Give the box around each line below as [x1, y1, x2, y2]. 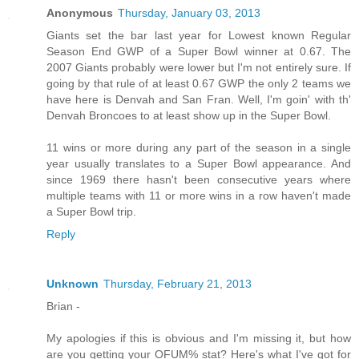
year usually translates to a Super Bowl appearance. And [46, 156, 351, 170]
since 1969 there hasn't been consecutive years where [46, 172, 351, 186]
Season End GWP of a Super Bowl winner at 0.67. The [46, 44, 351, 58]
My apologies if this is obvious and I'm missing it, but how [46, 331, 351, 345]
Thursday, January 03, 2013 [118, 6, 260, 19]
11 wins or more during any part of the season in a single [46, 140, 351, 154]
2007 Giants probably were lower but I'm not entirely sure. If [46, 60, 351, 74]
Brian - [46, 299, 80, 313]
